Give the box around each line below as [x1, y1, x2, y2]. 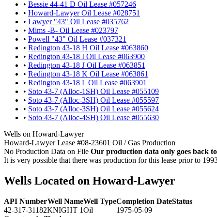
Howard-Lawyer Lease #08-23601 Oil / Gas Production [4, 138, 175, 147]
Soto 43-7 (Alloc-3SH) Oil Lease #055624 [28, 104, 159, 113]
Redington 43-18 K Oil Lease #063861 [28, 69, 148, 78]
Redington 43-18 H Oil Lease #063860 [28, 43, 148, 52]
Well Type [83, 197, 116, 205]
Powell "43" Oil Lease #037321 [28, 34, 126, 43]
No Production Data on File [4, 147, 89, 155]
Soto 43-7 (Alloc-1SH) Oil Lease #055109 [28, 87, 159, 95]
